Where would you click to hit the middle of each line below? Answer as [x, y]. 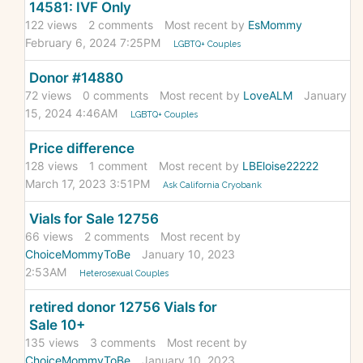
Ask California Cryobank [213, 185]
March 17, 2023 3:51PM [88, 184]
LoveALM [268, 96]
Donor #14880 [76, 78]
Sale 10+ [57, 325]
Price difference [82, 149]
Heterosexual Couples [124, 273]
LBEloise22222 [280, 166]
